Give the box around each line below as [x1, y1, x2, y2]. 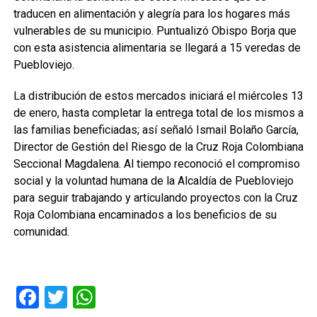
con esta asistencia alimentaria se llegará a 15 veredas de [13, 41, 301, 54]
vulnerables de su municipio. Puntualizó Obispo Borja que [13, 24, 296, 38]
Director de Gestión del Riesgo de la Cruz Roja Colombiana [13, 140, 304, 154]
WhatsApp [95, 284, 197, 311]
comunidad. [13, 225, 69, 238]
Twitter [67, 284, 137, 311]
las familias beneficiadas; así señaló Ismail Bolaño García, [13, 123, 299, 137]
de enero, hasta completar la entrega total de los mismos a [13, 106, 304, 120]
